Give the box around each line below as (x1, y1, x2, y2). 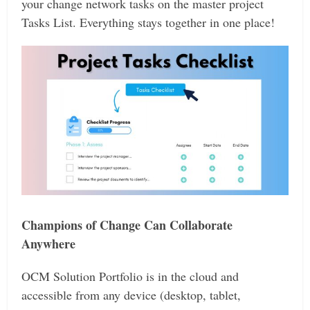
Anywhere (21, 234, 76, 253)
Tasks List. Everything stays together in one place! (21, 13, 275, 30)
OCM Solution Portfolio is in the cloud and (21, 267, 239, 284)
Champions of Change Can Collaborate (21, 215, 233, 234)
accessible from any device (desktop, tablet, (21, 286, 241, 303)
